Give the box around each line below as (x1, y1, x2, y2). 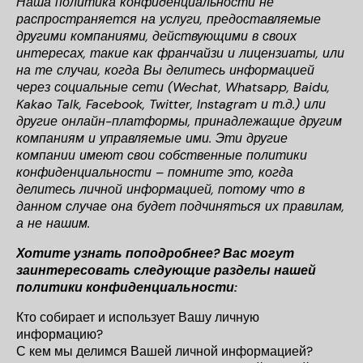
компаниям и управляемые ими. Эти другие (16, 130, 288, 147)
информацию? (16, 326, 103, 343)
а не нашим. (16, 215, 90, 232)
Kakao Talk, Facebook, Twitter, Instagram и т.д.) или (16, 96, 326, 113)
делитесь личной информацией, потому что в (16, 181, 305, 198)
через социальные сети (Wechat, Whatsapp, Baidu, (16, 79, 330, 96)
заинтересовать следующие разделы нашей (16, 262, 316, 279)
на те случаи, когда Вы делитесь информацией (16, 62, 314, 79)
